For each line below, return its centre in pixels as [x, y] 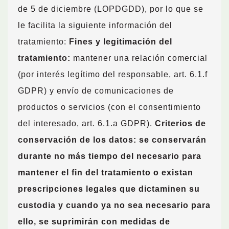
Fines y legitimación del [121, 42]
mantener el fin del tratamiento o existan [106, 173]
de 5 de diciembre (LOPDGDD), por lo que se [111, 9]
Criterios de [180, 123]
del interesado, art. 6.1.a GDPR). [86, 123]
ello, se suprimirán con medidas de [94, 222]
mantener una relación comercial [139, 58]
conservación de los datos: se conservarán [112, 140]
